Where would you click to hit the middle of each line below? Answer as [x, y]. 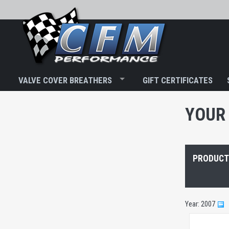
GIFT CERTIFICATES [178, 80]
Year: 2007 [201, 204]
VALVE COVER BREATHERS [65, 80]
